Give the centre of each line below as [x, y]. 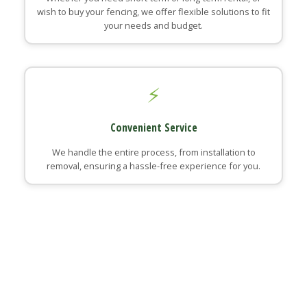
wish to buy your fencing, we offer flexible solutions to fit [153, 11]
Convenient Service [153, 127]
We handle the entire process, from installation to [153, 152]
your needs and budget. [153, 25]
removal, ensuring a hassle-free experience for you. [153, 165]
